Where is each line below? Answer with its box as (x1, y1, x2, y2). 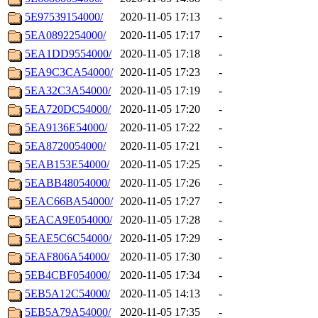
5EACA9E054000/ (25, 214, 112, 226)
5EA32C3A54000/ (25, 84, 111, 97)
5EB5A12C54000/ (25, 287, 110, 300)
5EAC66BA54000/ (25, 195, 113, 208)
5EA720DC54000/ (25, 103, 111, 116)
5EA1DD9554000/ (25, 48, 111, 60)
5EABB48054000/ (25, 177, 110, 190)
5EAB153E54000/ (25, 158, 109, 171)
